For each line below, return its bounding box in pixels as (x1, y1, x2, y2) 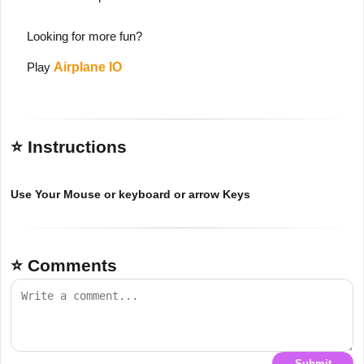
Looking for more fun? (27, 28, 142, 43)
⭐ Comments (11, 255, 117, 275)
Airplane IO (54, 59, 122, 74)
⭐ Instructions (11, 136, 127, 156)
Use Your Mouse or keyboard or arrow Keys (11, 187, 250, 201)
